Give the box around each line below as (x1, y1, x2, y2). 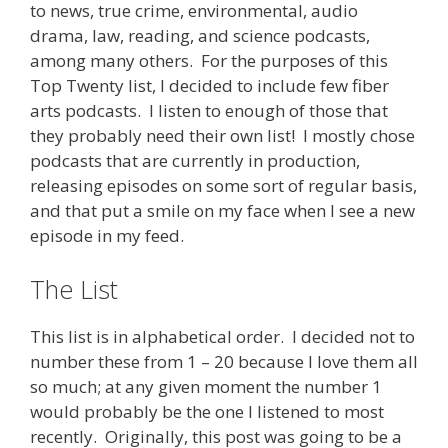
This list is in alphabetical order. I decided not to (30, 324, 415, 348)
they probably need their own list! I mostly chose (30, 124, 415, 148)
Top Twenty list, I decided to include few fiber (30, 74, 389, 98)
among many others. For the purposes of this (30, 49, 388, 73)
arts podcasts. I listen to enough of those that (30, 99, 388, 123)
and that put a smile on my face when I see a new (30, 199, 415, 223)
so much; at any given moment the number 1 (30, 374, 382, 398)
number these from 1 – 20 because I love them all (30, 349, 418, 373)
